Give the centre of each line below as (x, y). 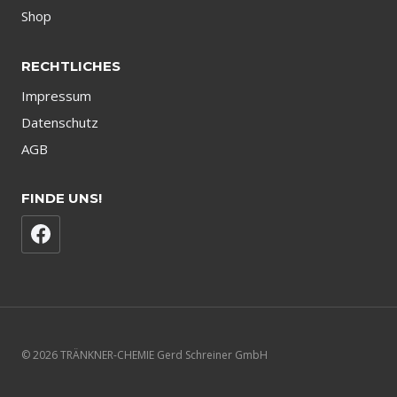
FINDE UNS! (62, 198)
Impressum (56, 95)
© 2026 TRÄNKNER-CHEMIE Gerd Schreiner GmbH (146, 355)
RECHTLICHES (71, 66)
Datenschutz (60, 122)
